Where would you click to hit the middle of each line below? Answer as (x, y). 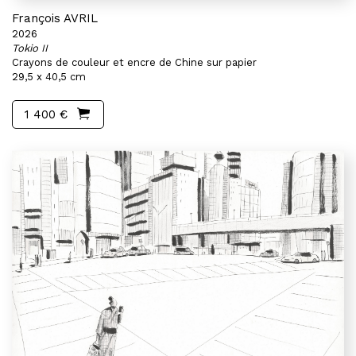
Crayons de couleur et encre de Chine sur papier (134, 62)
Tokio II (30, 48)
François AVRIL (55, 18)
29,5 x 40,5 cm (49, 77)
